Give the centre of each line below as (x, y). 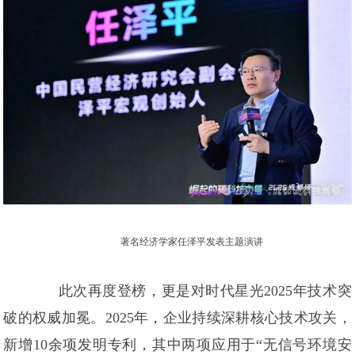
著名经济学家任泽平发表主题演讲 (192, 242)
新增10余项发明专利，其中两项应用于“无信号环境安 (177, 345)
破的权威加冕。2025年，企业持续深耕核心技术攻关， (177, 318)
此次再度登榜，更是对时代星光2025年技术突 (205, 291)
